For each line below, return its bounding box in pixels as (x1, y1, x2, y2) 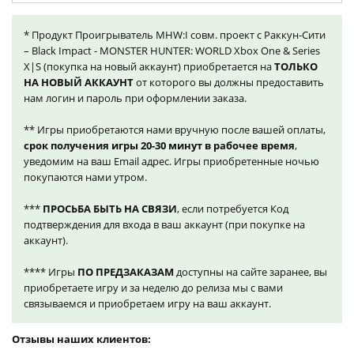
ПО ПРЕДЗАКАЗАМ (77, 265, 174, 280)
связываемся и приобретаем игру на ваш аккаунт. (24, 296, 271, 311)
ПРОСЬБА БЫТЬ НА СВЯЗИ (43, 201, 177, 217)
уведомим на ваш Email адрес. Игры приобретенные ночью (24, 154, 319, 169)
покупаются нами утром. (24, 170, 147, 185)
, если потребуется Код (177, 201, 288, 217)
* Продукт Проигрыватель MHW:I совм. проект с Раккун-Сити (24, 28, 326, 43)
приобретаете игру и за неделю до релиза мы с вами (24, 281, 283, 296)
